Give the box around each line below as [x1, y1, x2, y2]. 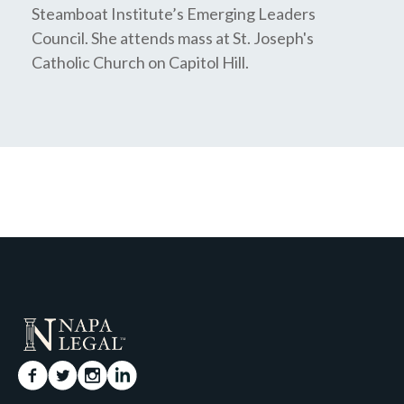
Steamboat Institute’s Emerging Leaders [32, 4, 316, 23]
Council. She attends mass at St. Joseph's [32, 28, 314, 48]
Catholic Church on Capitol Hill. [32, 52, 249, 72]
